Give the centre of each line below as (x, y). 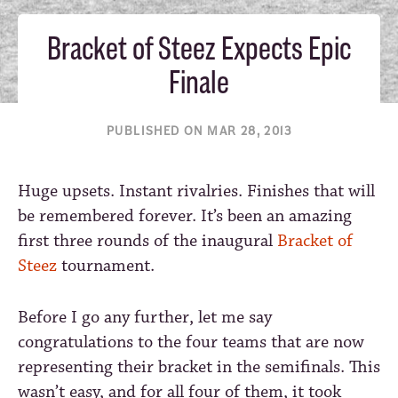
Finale (199, 83)
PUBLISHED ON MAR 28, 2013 (199, 131)
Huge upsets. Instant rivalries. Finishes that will (196, 191)
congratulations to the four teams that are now (191, 342)
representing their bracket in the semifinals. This (199, 367)
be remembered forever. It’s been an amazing (185, 216)
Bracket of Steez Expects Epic (199, 49)
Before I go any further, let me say (145, 317)
